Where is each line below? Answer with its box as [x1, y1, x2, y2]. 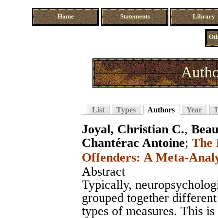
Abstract [82, 164, 125, 179]
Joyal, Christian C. [82, 122, 184, 136]
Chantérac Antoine [82, 135, 185, 150]
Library [193, 13, 215, 20]
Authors [147, 105, 175, 114]
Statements [120, 13, 150, 20]
